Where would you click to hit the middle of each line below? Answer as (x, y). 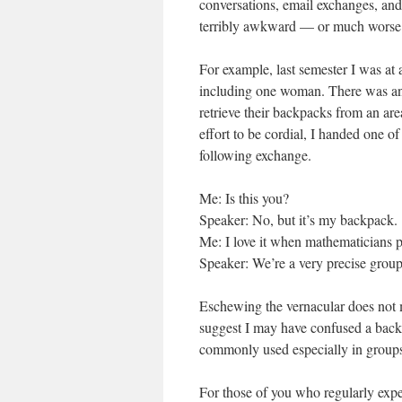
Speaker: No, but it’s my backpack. (298, 219)
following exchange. (255, 155)
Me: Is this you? (244, 198)
